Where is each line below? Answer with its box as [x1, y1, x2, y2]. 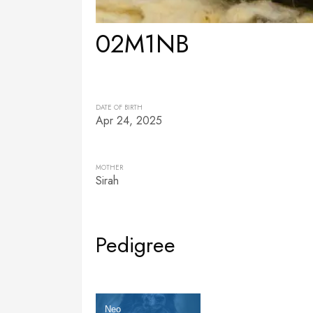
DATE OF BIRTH [96, 103, 143, 112]
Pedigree [96, 230, 175, 260]
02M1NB [96, 25, 189, 62]
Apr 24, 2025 [96, 112, 162, 129]
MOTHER [96, 163, 123, 173]
